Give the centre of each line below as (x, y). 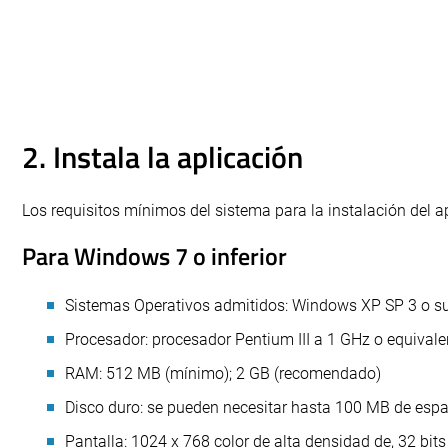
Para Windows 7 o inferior (154, 256)
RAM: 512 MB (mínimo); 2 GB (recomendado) (223, 373)
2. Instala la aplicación (162, 157)
